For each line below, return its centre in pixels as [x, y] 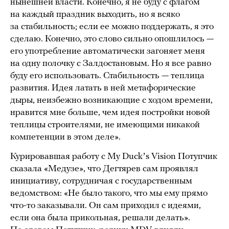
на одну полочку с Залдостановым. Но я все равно [111, 64]
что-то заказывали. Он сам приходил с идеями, [106, 206]
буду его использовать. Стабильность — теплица [107, 76]
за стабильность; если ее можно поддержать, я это [112, 27]
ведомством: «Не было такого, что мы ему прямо [109, 194]
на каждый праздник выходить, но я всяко [95, 15]
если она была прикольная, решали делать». [100, 218]
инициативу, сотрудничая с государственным [101, 181]
